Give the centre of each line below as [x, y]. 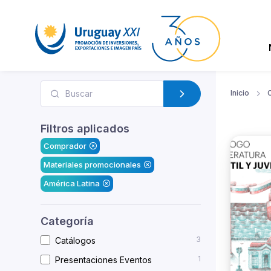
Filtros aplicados [85, 128]
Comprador [65, 145]
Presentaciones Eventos [103, 260]
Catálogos [75, 240]
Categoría [67, 221]
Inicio [240, 93]
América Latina [71, 183]
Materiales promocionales [92, 164]
